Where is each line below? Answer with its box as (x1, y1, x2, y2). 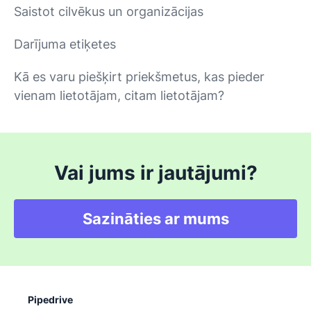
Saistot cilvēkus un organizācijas (14, 4, 203, 19)
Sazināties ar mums (82, 210, 229, 228)
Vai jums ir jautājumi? (53, 161, 258, 185)
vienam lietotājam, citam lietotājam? (14, 88, 224, 103)
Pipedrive (28, 294, 73, 306)
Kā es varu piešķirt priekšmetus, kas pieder (14, 69, 264, 85)
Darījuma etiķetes (14, 37, 116, 52)
